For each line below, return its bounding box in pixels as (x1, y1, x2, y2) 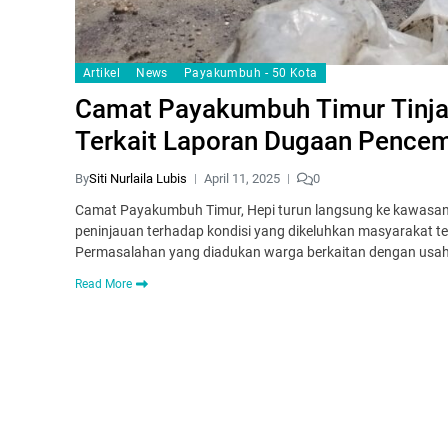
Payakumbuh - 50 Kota (183, 66, 318, 81)
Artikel (83, 66, 121, 81)
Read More (75, 277, 132, 292)
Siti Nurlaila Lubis (89, 171, 187, 187)
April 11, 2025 (204, 171, 280, 187)
